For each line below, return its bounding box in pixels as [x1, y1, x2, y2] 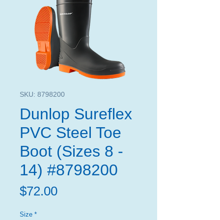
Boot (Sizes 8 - [20, 142, 123, 161]
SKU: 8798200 [20, 90, 65, 99]
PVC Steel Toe [20, 124, 121, 142]
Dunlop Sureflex [20, 105, 132, 123]
